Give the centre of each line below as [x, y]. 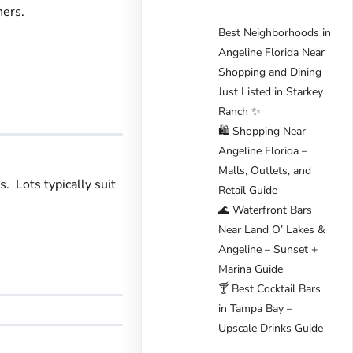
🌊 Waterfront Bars [266, 210]
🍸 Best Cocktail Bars [270, 288]
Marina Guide [251, 269]
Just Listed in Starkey [271, 91]
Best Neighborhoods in [275, 32]
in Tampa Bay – [256, 308]
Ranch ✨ [240, 111]
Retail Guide [248, 190]
